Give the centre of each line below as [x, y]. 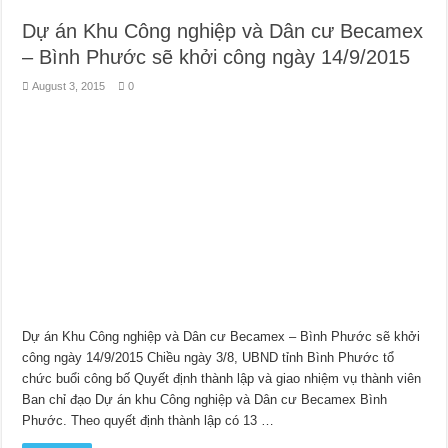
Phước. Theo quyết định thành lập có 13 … [148, 421]
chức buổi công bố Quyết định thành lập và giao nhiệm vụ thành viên [222, 379]
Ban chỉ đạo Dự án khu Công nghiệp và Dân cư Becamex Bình [205, 400]
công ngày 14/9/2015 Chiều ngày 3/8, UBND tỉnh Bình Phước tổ [208, 358]
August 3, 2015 [69, 85]
